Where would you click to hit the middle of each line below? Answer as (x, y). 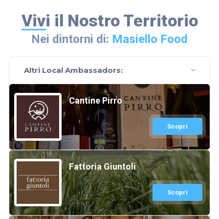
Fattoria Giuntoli (103, 166)
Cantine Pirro (96, 101)
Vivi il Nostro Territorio (109, 21)
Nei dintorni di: (72, 39)
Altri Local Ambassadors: (73, 70)
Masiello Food (150, 39)
